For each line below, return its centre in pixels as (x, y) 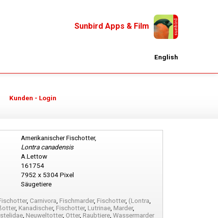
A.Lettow (34, 156)
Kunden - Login (33, 98)
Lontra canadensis (47, 147)
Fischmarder (77, 201)
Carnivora (43, 201)
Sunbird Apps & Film (111, 26)
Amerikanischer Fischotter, (59, 138)
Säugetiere (36, 184)
